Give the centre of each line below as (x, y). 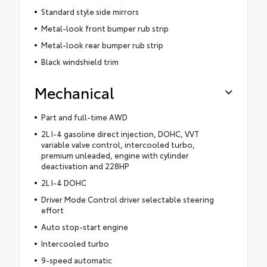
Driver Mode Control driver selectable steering (127, 199)
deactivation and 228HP (85, 165)
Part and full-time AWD (84, 117)
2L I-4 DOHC (63, 182)
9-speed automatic (76, 260)
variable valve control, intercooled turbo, (118, 144)
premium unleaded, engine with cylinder (115, 155)
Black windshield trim (80, 61)
